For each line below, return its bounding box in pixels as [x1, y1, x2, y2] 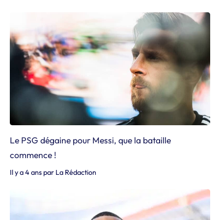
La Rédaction [55, 167, 96, 177]
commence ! [10, 149, 56, 161]
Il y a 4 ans [10, 167, 42, 177]
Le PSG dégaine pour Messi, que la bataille [10, 134, 171, 146]
